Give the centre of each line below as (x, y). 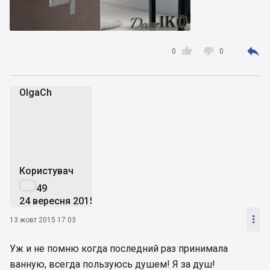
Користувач (46, 171)
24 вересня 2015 (57, 201)
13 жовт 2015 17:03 (43, 220)
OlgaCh (36, 93)
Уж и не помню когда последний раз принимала (119, 249)
